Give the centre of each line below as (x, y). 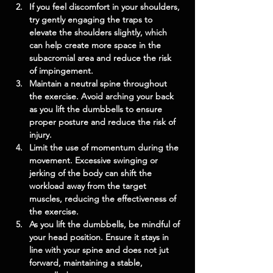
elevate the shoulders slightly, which (99, 32)
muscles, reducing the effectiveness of (104, 199)
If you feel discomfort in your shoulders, (106, 7)
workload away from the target (89, 186)
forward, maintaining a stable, (87, 263)
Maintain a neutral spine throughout (99, 83)
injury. (41, 135)
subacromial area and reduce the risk (101, 58)
